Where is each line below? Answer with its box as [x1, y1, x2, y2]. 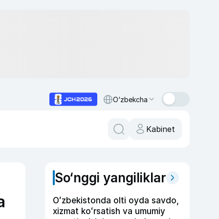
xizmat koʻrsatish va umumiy [53, 206, 165, 216]
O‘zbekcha [113, 95, 148, 104]
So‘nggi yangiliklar [55, 170, 166, 185]
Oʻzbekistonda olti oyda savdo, [53, 196, 179, 205]
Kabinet [146, 124, 175, 134]
